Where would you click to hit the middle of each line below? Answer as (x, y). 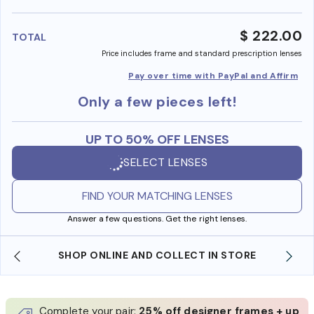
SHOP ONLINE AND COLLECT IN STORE (157, 255)
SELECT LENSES (166, 163)
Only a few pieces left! (157, 101)
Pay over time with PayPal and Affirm (213, 75)
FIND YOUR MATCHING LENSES (157, 196)
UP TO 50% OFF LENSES (157, 139)
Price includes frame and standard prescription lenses (202, 53)
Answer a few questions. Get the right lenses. (157, 218)
